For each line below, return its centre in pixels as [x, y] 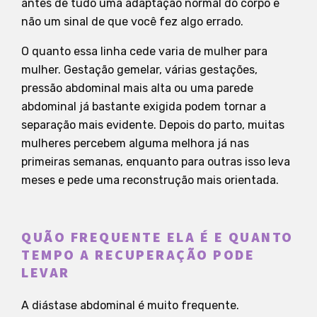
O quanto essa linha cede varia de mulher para [144, 51]
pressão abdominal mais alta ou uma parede [137, 88]
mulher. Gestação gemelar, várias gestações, [139, 69]
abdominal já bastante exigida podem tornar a [144, 106]
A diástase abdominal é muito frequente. [130, 305]
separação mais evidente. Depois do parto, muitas [153, 125]
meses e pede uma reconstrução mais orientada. [150, 180]
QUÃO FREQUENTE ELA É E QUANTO [157, 237]
